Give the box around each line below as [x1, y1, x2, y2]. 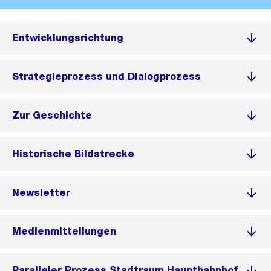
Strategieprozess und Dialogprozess [12, 71, 201, 82]
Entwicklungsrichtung [12, 32, 123, 44]
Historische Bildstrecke [12, 148, 134, 160]
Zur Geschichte [12, 109, 92, 121]
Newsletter [12, 187, 70, 198]
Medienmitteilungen [12, 226, 116, 237]
